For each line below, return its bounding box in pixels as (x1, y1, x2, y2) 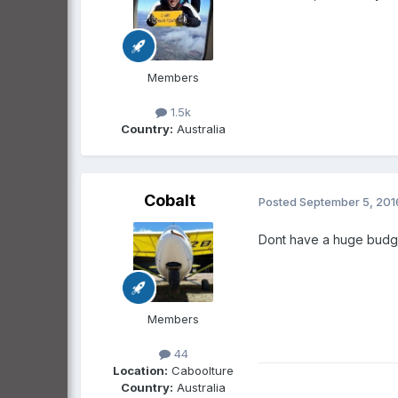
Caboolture (168, 363, 234, 378)
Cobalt (144, 191, 195, 211)
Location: (113, 363, 168, 378)
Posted (259, 194, 299, 209)
